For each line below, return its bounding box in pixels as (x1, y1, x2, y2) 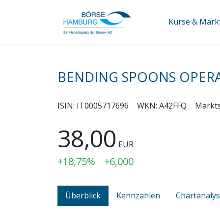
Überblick (65, 190, 101, 201)
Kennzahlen (116, 190, 160, 201)
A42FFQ (159, 100, 187, 111)
